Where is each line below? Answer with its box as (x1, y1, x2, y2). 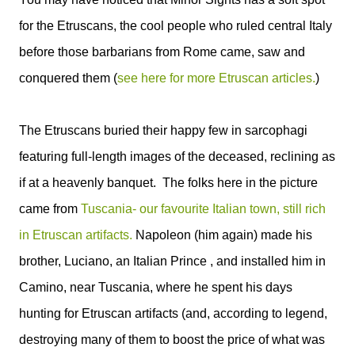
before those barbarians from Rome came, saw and (19, 44, 305, 59)
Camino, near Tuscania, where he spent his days (19, 280, 292, 294)
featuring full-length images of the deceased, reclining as (19, 149, 335, 163)
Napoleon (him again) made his (132, 227, 312, 242)
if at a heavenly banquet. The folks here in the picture (19, 175, 318, 189)
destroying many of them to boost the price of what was (19, 332, 325, 346)
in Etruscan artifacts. (19, 227, 132, 242)
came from (19, 201, 81, 216)
